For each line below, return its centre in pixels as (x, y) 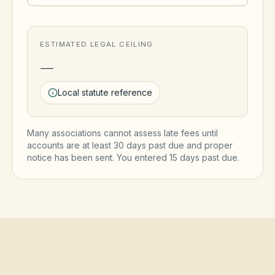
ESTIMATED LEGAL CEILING (97, 44)
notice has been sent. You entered (98, 157)
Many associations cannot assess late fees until (122, 133)
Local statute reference (105, 92)
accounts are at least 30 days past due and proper (130, 145)
